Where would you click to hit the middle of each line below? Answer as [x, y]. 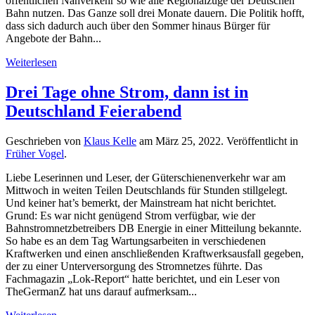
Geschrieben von [45, 141]
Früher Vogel [35, 153]
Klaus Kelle [110, 141]
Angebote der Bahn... [53, 38]
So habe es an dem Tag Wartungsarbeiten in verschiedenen [136, 240]
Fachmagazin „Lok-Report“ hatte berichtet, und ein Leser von [143, 278]
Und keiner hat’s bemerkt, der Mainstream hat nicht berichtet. [141, 202]
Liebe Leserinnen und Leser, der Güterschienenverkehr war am [146, 177]
